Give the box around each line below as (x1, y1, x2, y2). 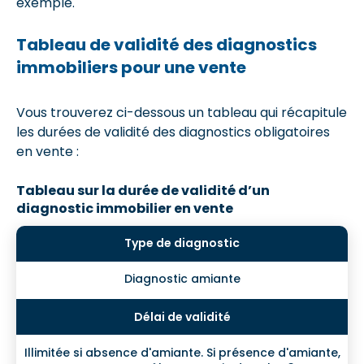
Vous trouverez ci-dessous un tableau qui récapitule (16, 102, 347, 122)
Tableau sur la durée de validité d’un (16, 180, 270, 200)
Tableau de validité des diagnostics (16, 32, 317, 56)
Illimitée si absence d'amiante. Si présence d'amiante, (24, 344, 340, 361)
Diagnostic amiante (123, 271, 240, 288)
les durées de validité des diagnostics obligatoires (16, 122, 330, 141)
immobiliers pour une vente (16, 55, 246, 79)
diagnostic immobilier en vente (16, 198, 233, 218)
